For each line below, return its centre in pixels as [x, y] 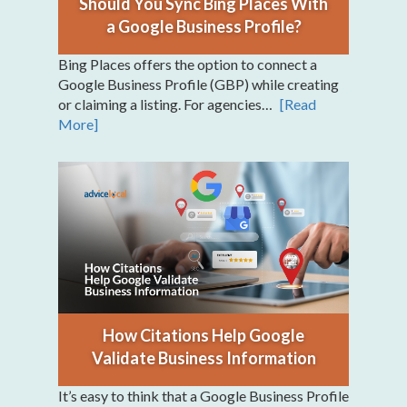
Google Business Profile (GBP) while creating [199, 84]
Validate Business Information [203, 357]
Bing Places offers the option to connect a [188, 64]
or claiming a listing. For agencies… [167, 104]
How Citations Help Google [203, 335]
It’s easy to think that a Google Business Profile [203, 395]
